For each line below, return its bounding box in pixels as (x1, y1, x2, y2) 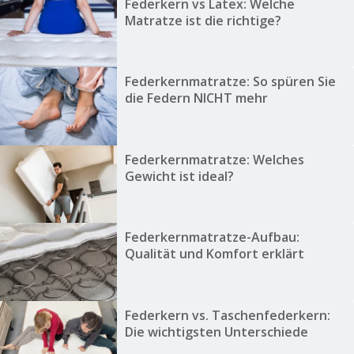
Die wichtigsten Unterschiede (124, 322, 308, 341)
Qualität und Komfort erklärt (124, 245, 304, 263)
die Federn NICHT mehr (124, 89, 268, 107)
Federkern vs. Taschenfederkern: (124, 306, 330, 324)
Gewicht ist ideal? (124, 167, 234, 185)
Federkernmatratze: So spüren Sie (124, 73, 336, 91)
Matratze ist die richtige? (124, 12, 281, 30)
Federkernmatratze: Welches (124, 150, 304, 168)
